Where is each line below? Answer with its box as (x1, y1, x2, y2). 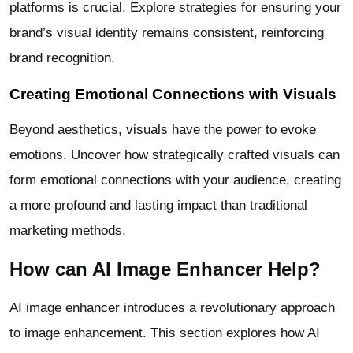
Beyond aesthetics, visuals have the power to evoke (9, 121, 316, 137)
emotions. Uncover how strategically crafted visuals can (9, 147, 340, 162)
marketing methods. (9, 222, 126, 238)
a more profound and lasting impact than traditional (9, 197, 307, 213)
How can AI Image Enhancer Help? (9, 258, 321, 281)
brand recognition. (9, 50, 115, 66)
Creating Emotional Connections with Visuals (9, 85, 336, 102)
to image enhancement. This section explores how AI (9, 325, 320, 341)
